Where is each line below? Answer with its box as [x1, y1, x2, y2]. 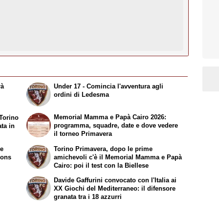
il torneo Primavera [54, 130, 112, 138]
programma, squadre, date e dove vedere [54, 122, 178, 130]
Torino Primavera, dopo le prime [54, 145, 153, 153]
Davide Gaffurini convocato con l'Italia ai [54, 176, 177, 184]
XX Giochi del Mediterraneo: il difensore [54, 184, 176, 192]
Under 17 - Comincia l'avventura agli [54, 83, 164, 90]
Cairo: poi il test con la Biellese [54, 161, 149, 169]
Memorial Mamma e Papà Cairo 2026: [54, 113, 167, 121]
